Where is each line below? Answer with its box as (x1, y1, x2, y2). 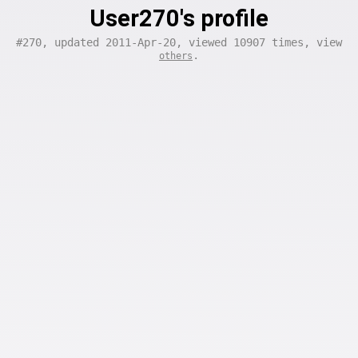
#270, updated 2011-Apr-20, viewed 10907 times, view (16, 36, 342, 49)
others (159, 50, 193, 62)
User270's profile (89, 5, 268, 32)
